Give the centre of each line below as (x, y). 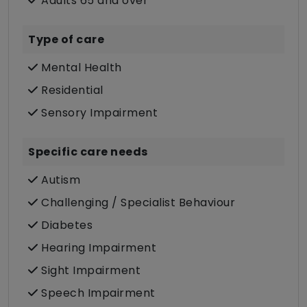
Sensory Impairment (98, 113)
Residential (71, 90)
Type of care (66, 40)
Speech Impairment (97, 293)
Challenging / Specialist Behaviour (136, 203)
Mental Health (80, 68)
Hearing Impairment (97, 248)
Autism (59, 180)
